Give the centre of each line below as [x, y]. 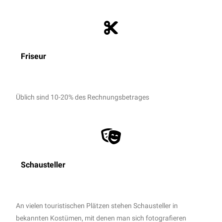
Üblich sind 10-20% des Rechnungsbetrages [83, 97]
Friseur [34, 56]
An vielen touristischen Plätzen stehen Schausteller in [97, 205]
